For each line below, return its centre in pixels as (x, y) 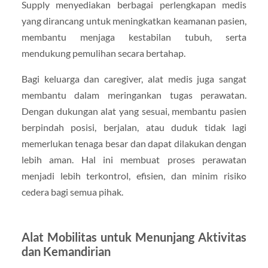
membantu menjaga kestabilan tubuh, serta (134, 37)
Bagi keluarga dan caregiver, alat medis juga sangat (134, 79)
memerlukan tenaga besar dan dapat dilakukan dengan (134, 144)
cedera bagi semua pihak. (72, 192)
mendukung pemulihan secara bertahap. (103, 53)
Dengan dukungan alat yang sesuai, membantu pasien (134, 111)
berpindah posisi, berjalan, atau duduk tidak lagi (134, 127)
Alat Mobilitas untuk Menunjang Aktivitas (134, 237)
